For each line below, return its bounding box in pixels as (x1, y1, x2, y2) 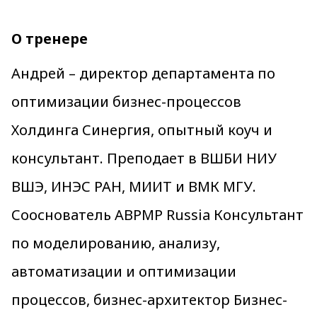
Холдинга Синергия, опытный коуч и (11, 120, 272, 139)
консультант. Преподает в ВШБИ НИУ (11, 149, 277, 168)
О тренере (11, 29, 88, 48)
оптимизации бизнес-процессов (11, 92, 241, 111)
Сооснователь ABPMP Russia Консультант (11, 205, 304, 224)
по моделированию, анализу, (11, 234, 220, 253)
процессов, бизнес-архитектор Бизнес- (11, 290, 287, 309)
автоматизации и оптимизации (11, 262, 236, 281)
